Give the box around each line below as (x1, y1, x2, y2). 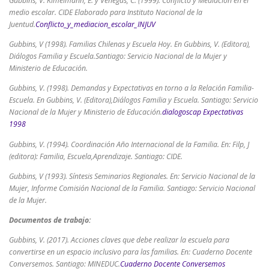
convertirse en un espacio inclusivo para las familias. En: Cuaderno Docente (9, 246, 252, 257)
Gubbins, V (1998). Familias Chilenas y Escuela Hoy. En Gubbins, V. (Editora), (9, 39, 250, 50)
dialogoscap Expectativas (162, 107, 243, 118)
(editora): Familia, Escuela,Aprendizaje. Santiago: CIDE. (9, 151, 183, 162)
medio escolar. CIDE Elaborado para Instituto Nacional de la (9, 7, 202, 18)
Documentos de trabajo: (9, 214, 91, 225)
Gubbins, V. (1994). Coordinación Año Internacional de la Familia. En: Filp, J (9, 139, 249, 150)
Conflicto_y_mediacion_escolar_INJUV (35, 19, 156, 30)
